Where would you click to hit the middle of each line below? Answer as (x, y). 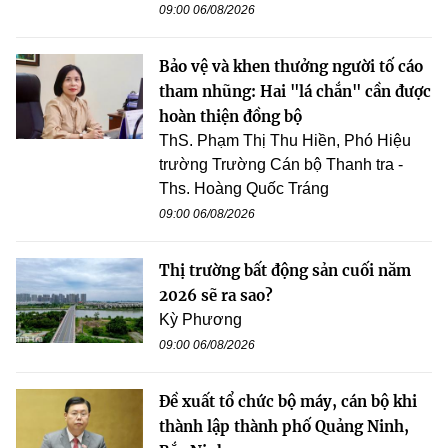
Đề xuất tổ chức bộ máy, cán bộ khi (288, 402)
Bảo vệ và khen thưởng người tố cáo (291, 67)
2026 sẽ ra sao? (216, 296)
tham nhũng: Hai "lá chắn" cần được (295, 92)
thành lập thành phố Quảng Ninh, (284, 427)
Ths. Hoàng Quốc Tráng (244, 189)
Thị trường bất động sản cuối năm (285, 271)
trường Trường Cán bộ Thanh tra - (281, 165)
